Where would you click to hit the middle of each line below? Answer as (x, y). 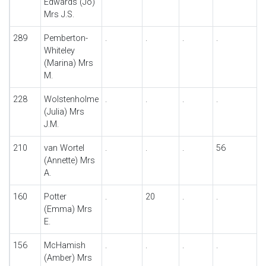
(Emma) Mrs (68, 209)
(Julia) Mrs (64, 112)
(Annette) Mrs (69, 161)
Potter (55, 197)
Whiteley (59, 51)
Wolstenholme (71, 99)
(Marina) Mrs (68, 63)
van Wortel (64, 148)
